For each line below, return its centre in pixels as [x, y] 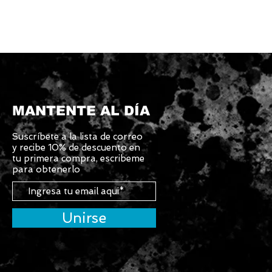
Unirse [84, 218]
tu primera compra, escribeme [78, 159]
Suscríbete [36, 137]
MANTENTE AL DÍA [81, 111]
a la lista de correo [101, 137]
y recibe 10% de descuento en [76, 148]
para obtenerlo [46, 170]
